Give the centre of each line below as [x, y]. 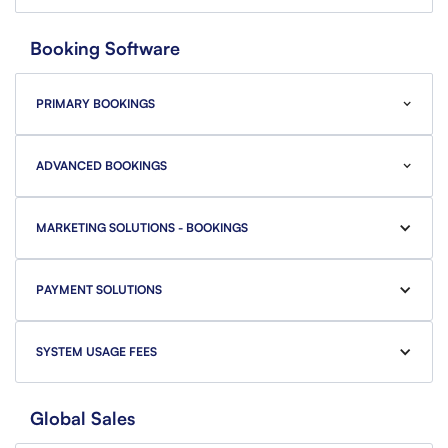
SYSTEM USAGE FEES [96, 352]
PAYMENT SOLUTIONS [99, 290]
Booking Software [105, 48]
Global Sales [82, 418]
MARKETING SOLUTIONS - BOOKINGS [142, 228]
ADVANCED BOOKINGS [101, 166]
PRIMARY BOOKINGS [95, 104]
